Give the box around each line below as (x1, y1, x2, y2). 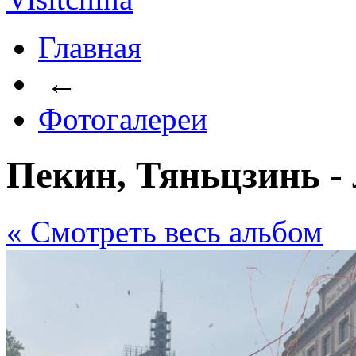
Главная (38, 30, 141, 64)
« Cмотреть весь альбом (6, 214, 323, 249)
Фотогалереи (38, 102, 207, 136)
